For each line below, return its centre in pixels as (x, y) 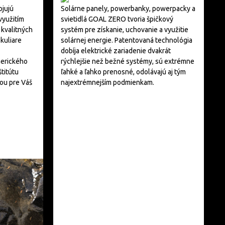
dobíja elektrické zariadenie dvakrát (116, 51)
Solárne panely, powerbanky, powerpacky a (128, 9)
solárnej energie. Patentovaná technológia (127, 40)
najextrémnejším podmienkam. (107, 82)
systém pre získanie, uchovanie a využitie (125, 30)
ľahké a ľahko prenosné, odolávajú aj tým (123, 72)
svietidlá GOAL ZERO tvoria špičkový (117, 19)
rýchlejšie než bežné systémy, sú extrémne (128, 61)
